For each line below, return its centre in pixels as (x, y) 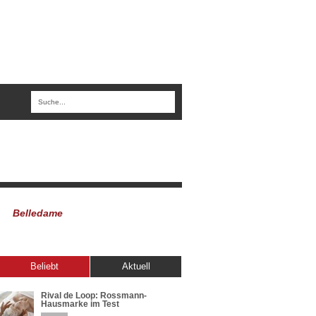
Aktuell (136, 266)
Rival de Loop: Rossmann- (94, 296)
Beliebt (44, 266)
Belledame (38, 213)
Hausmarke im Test (80, 304)
